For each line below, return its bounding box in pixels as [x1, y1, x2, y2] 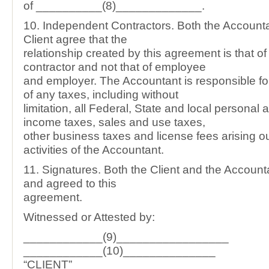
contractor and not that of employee [23, 61, 206, 73]
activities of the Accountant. [23, 144, 164, 156]
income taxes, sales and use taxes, [23, 116, 205, 128]
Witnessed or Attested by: [23, 211, 155, 223]
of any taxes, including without [23, 88, 178, 101]
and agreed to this [23, 177, 116, 190]
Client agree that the [23, 33, 127, 46]
